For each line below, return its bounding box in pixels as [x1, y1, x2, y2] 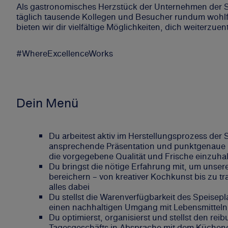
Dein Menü [16, 93, 78, 112]
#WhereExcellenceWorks [16, 47, 113, 60]
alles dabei [49, 180, 90, 193]
